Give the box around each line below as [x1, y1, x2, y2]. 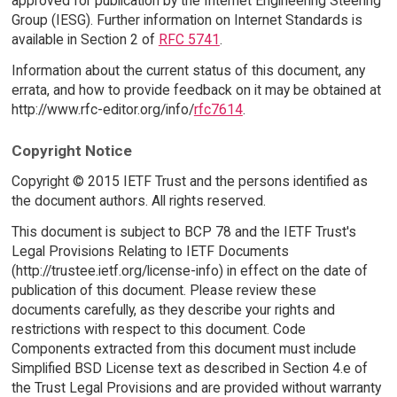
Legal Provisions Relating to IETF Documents [11, 243, 289, 261]
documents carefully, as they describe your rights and [11, 301, 335, 319]
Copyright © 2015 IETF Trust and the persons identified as [11, 173, 368, 191]
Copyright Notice [11, 142, 132, 160]
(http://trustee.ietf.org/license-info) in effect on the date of [11, 262, 368, 280]
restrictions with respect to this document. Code [11, 321, 306, 339]
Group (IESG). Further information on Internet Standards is [11, 11, 362, 28]
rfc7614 [193, 100, 243, 118]
